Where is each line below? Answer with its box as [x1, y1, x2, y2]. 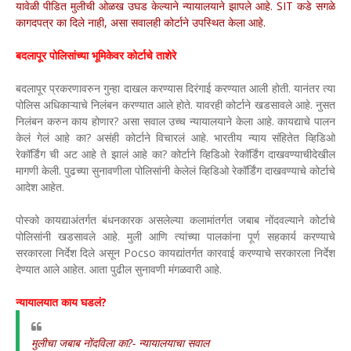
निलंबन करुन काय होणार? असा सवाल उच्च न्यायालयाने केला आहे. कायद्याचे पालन [16, 114, 335, 128]
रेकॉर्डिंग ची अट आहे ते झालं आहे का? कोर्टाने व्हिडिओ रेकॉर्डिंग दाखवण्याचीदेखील [16, 147, 335, 161]
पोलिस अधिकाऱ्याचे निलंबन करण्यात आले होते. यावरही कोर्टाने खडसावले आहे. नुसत [16, 97, 335, 112]
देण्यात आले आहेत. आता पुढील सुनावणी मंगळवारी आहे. [16, 262, 225, 277]
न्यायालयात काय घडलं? [16, 295, 107, 309]
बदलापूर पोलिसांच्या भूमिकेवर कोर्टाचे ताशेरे [16, 48, 176, 63]
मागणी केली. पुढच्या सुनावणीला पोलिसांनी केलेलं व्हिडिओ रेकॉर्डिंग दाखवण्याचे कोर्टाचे [16, 163, 335, 178]
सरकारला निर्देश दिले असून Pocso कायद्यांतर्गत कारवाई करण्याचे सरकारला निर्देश [16, 245, 335, 260]
